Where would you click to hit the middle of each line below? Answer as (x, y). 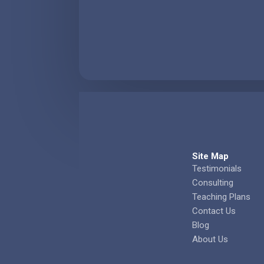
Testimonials (217, 169)
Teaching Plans (221, 197)
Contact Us (214, 211)
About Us (210, 240)
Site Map (210, 156)
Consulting (212, 183)
